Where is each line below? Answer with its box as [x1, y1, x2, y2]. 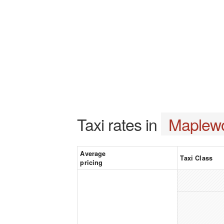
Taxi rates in [77, 112, 161, 135]
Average [80, 149, 106, 158]
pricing [80, 158, 103, 167]
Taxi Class [180, 153, 213, 162]
